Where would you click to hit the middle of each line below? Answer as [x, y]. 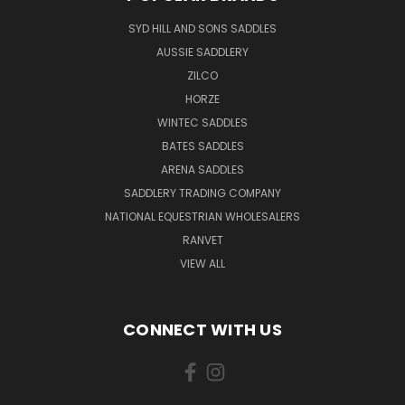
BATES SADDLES [202, 146]
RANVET [202, 240]
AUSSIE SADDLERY [202, 52]
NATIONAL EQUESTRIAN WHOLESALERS [202, 216]
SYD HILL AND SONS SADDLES [202, 28]
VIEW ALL [202, 263]
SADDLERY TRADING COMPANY [202, 193]
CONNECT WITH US [202, 329]
